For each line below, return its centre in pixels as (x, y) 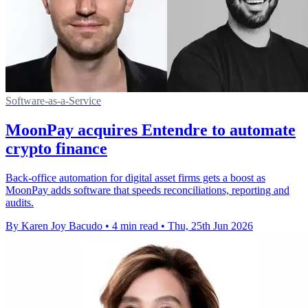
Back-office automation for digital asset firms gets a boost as (135, 177)
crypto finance (56, 148)
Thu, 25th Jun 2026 (210, 225)
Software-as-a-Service (53, 100)
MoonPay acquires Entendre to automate (151, 130)
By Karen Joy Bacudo (54, 225)
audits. (20, 202)
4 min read (135, 225)
